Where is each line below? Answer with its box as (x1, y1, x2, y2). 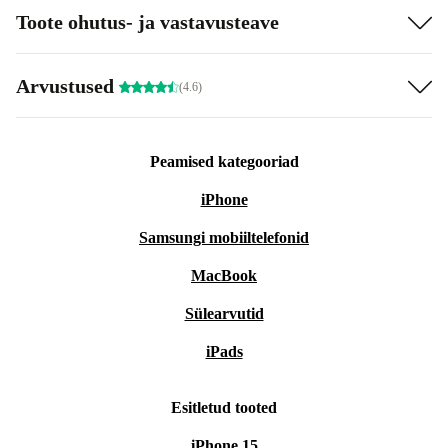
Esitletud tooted (171, 399, 277, 416)
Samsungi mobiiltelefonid (139, 229, 309, 246)
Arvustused (16, 74, 119, 97)
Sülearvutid (184, 305, 264, 322)
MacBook (191, 267, 257, 284)
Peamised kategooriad (149, 153, 299, 170)
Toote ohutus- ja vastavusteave (16, 10, 279, 33)
